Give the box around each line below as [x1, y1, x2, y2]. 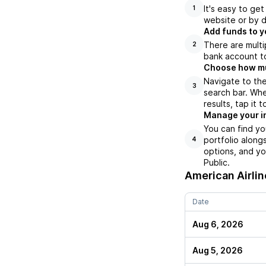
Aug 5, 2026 [192, 245, 243, 256]
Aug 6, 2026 [192, 219, 243, 230]
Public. [204, 157, 230, 168]
